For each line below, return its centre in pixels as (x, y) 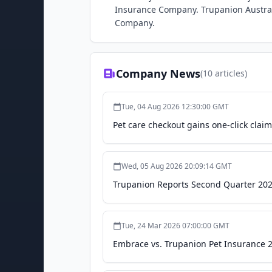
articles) (230, 73)
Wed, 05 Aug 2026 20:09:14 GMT (177, 166)
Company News (158, 73)
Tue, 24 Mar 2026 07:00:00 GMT (175, 226)
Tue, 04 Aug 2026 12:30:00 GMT (175, 107)
